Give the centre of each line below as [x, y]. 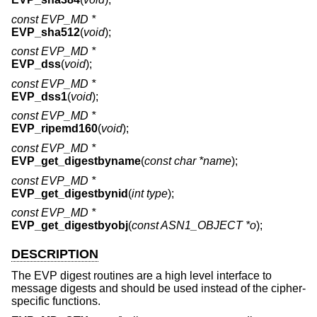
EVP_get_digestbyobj [70, 226]
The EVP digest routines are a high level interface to [142, 275]
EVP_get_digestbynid [70, 193]
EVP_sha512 [46, 32]
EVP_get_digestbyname [76, 161]
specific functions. [56, 301]
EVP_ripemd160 [54, 129]
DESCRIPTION [55, 254]
